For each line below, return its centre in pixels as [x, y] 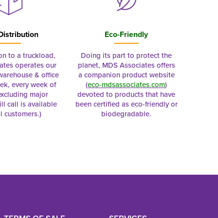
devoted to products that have [127, 94]
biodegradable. [127, 114]
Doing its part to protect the [127, 55]
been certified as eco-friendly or [126, 104]
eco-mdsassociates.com [127, 84]
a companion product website [126, 75]
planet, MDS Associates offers [126, 65]
